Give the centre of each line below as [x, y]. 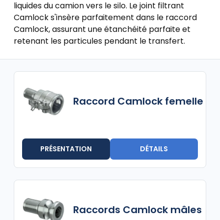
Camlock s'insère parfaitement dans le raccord [105, 17]
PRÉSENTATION [66, 149]
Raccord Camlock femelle [138, 101]
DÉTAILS [154, 149]
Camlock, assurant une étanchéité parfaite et [102, 29]
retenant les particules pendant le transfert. [99, 41]
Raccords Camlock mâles [137, 210]
